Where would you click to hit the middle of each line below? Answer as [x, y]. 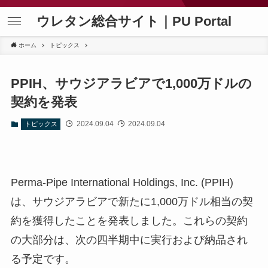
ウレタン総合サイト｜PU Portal [134, 21]
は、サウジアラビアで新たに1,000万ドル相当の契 [132, 201]
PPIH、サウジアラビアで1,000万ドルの [131, 84]
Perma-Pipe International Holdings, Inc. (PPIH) [122, 182]
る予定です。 [43, 259]
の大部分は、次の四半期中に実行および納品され [129, 240]
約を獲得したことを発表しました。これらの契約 [129, 220]
